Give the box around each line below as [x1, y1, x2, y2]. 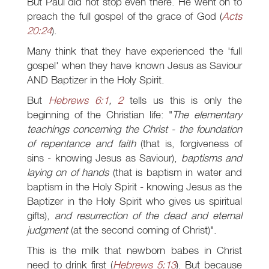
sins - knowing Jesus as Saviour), [27, 151, 181, 165]
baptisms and [181, 151, 243, 165]
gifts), [27, 209, 55, 222]
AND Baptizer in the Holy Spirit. [27, 73, 165, 86]
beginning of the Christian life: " [27, 108, 173, 121]
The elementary [172, 108, 243, 121]
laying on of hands [27, 166, 113, 179]
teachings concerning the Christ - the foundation [27, 122, 242, 136]
